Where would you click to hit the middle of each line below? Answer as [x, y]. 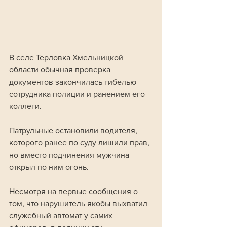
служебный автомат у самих [62, 216]
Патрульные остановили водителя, [74, 130]
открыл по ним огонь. [50, 167]
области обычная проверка [61, 70]
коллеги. [26, 106]
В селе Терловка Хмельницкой [67, 58]
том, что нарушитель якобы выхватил [79, 203]
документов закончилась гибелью [74, 82]
